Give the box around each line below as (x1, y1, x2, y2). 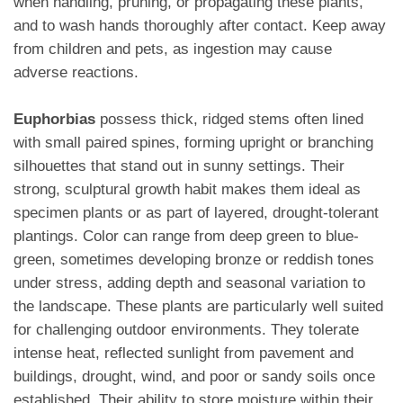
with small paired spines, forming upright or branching (13, 134, 373, 152)
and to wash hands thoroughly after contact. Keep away (13, 17, 386, 35)
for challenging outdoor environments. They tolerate (13, 321, 359, 339)
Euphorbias (13, 111, 95, 129)
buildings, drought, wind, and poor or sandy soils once (13, 368, 375, 386)
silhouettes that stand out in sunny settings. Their (13, 157, 345, 175)
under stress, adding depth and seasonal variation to (13, 274, 365, 292)
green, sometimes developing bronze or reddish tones (13, 251, 374, 269)
